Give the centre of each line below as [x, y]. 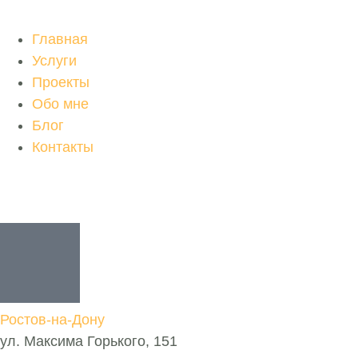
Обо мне [60, 104]
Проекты [61, 83]
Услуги [54, 61]
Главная [60, 40]
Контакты [63, 147]
